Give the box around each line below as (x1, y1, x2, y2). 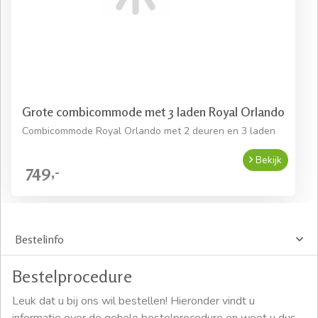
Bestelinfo (15, 231, 64, 246)
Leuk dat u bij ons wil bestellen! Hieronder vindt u (12, 292, 255, 309)
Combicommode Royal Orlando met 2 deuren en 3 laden (22, 124, 275, 138)
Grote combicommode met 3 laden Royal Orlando (22, 103, 285, 119)
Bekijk (253, 153, 282, 167)
